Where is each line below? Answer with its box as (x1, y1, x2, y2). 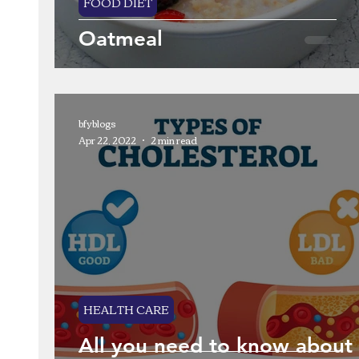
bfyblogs (79, 114, 116, 132)
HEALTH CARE (83, 299, 169, 320)
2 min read (151, 131, 197, 149)
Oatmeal (79, 26, 163, 51)
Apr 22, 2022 (79, 131, 136, 149)
